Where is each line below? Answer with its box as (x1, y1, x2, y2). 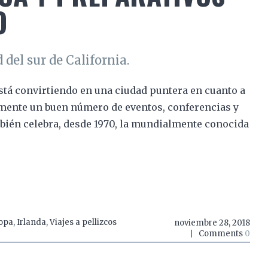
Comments (198, 228, 245, 239)
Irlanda (16, 217, 46, 227)
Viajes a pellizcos (49, 217, 117, 227)
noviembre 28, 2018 (173, 217, 250, 228)
